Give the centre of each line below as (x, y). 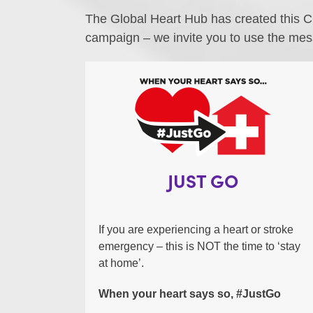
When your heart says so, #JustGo (189, 294)
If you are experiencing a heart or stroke (196, 230)
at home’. (121, 263)
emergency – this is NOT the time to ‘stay (199, 247)
